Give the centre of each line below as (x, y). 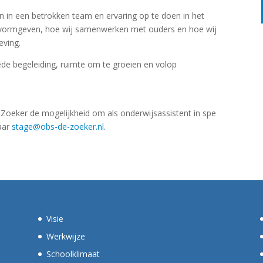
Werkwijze (65, 236)
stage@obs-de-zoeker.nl (58, 126)
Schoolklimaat (73, 254)
